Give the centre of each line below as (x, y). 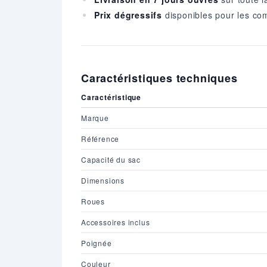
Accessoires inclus (116, 222)
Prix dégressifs (128, 15)
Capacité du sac (111, 159)
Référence (100, 138)
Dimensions (103, 180)
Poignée (97, 243)
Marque (95, 117)
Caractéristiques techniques (159, 78)
